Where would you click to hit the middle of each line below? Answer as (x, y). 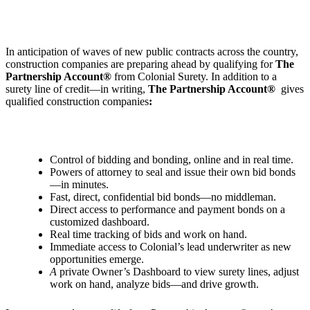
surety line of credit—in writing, (77, 89)
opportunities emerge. (97, 259)
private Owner (90, 271)
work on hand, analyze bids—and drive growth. (154, 284)
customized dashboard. (100, 221)
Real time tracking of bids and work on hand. (148, 234)
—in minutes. (79, 184)
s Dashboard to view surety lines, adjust (212, 271)
